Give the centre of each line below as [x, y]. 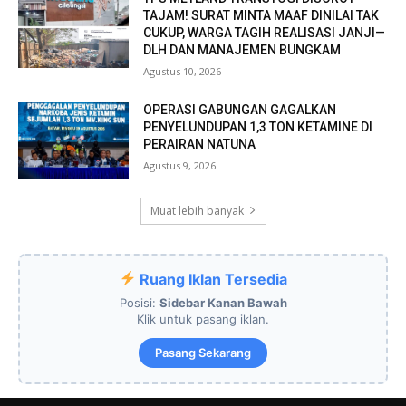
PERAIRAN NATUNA [200, 144]
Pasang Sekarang [203, 352]
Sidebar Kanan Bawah [223, 302]
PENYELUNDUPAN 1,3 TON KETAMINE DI [258, 126]
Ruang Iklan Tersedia [211, 279]
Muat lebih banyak [197, 210]
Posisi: [139, 302]
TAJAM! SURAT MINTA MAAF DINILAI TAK [261, 15]
